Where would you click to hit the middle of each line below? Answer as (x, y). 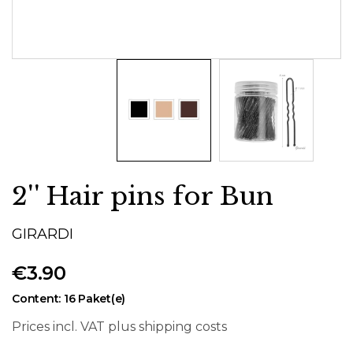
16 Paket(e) (95, 298)
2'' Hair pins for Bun (143, 196)
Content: (38, 298)
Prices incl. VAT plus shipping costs (119, 326)
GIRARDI (43, 234)
